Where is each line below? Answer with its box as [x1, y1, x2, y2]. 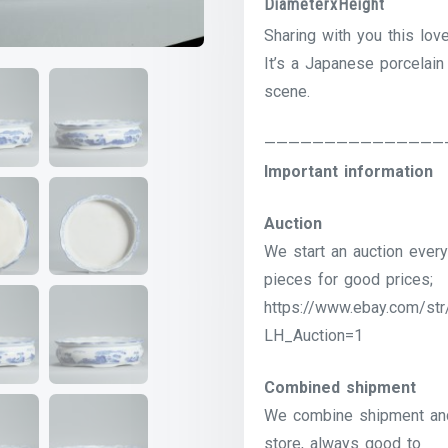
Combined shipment [264, 377, 417, 397]
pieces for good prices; [264, 269, 434, 289]
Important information [264, 161, 434, 181]
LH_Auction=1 [264, 325, 364, 345]
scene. [264, 81, 311, 101]
